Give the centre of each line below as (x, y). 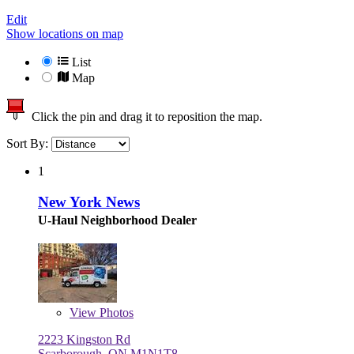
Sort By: (29, 144)
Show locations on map (65, 34)
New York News (89, 201)
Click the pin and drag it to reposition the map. (144, 117)
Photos (115, 312)
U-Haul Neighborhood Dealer (117, 220)
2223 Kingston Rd (84, 339)
